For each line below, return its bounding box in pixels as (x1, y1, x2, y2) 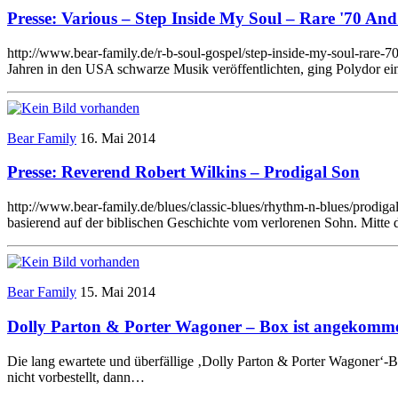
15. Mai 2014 (80, 284, 155, 300)
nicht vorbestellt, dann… (7, 369, 145, 385)
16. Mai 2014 (80, 130, 155, 146)
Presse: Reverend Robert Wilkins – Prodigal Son (7, 163, 360, 182)
